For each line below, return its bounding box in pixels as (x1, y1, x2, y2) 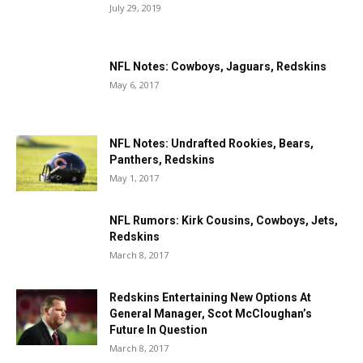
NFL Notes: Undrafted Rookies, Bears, (109, 137, 314, 150)
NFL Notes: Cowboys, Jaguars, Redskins (109, 60, 327, 73)
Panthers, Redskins (109, 153, 215, 166)
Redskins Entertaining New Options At (109, 291, 311, 304)
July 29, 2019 (109, 2, 161, 14)
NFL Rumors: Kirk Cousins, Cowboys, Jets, (109, 214, 338, 227)
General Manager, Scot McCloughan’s (109, 307, 312, 320)
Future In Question (109, 323, 207, 336)
